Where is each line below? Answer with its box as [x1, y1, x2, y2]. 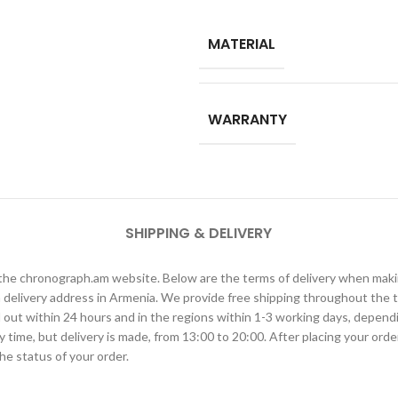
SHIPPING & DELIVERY [125, 223, 273, 243]
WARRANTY [208, 109, 287, 130]
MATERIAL [208, 34, 275, 54]
